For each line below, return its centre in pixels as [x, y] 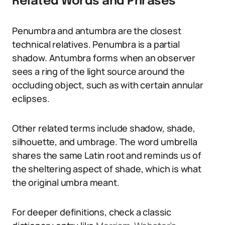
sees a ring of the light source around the [98, 71]
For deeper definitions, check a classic [92, 212]
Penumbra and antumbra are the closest [97, 31]
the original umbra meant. [66, 182]
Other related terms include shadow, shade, [104, 128]
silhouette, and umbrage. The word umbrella [105, 142]
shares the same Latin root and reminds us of [107, 155]
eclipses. [31, 98]
